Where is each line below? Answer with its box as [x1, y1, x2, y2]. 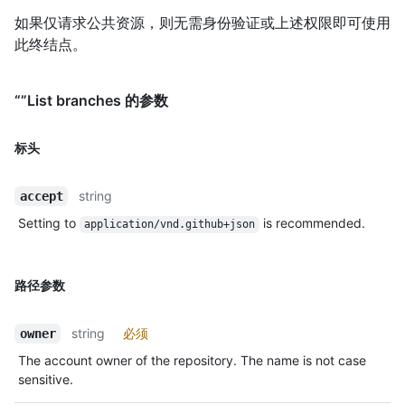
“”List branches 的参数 [14, 91, 168, 110]
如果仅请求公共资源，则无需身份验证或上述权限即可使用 [14, 14, 391, 33]
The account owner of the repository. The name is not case [18, 353, 366, 369]
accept [19, 189, 63, 204]
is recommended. [259, 215, 365, 231]
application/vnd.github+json [83, 218, 255, 231]
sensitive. [18, 372, 73, 388]
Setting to [18, 215, 80, 231]
